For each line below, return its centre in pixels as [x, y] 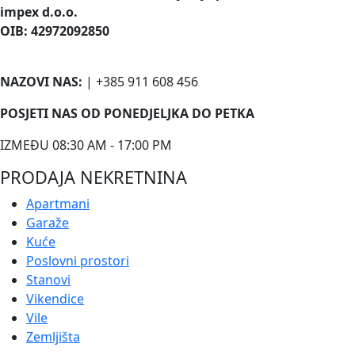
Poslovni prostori [78, 260]
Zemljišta [53, 336]
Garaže [48, 222]
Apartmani [58, 203]
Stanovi [48, 279]
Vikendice [55, 298]
